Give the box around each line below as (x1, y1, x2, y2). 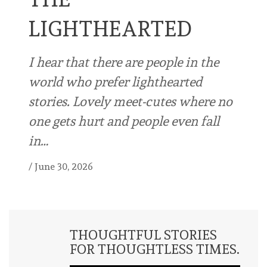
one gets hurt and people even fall (29, 113, 219, 129)
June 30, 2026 (35, 160, 93, 172)
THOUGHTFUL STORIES (69, 226, 217, 243)
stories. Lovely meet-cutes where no (29, 93, 232, 109)
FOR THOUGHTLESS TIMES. (69, 241, 240, 257)
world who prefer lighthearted (29, 73, 202, 89)
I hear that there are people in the (29, 54, 219, 70)
